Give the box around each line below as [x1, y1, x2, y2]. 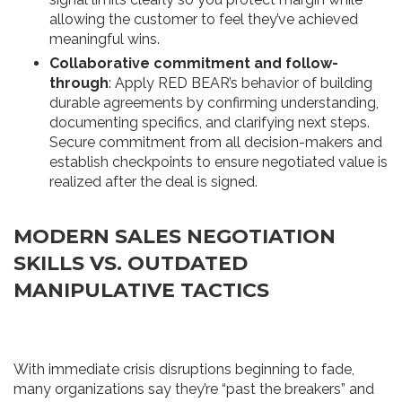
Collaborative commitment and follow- [49, 55, 338, 72]
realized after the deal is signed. [49, 173, 258, 190]
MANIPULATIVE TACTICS [13, 278, 269, 302]
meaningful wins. [49, 31, 160, 48]
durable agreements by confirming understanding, [49, 94, 379, 111]
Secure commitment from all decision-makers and [49, 134, 382, 151]
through [49, 74, 109, 92]
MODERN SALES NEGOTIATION [13, 224, 336, 249]
